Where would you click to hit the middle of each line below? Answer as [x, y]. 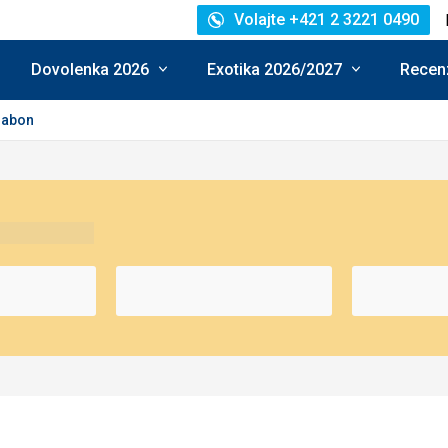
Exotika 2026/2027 [274, 69]
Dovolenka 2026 [90, 69]
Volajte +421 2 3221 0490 [326, 19]
